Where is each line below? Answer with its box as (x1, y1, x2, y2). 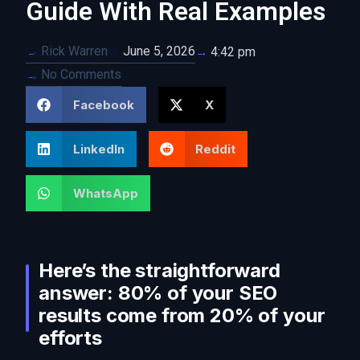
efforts (39, 326, 102, 350)
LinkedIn (72, 141, 125, 157)
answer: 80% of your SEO (39, 281, 278, 305)
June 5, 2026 (123, 43, 195, 59)
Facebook (72, 97, 134, 113)
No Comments (41, 67, 121, 83)
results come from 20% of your (39, 304, 325, 328)
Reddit (195, 141, 235, 157)
